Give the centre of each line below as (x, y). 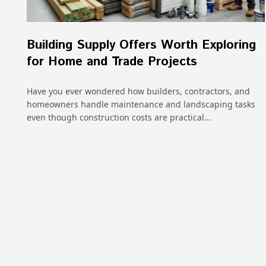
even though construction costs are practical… (119, 118)
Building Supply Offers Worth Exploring (141, 45)
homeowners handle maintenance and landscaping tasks (141, 104)
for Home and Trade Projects (112, 62)
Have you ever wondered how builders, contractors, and (138, 91)
